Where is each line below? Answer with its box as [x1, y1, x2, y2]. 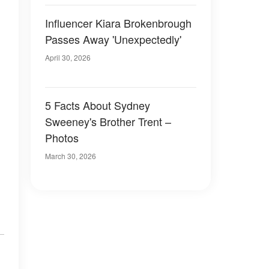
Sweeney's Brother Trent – [45, 113, 171, 129]
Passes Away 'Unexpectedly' [45, 31, 181, 47]
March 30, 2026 [45, 151, 96, 161]
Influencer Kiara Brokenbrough [45, 15, 192, 31]
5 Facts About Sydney [45, 97, 150, 113]
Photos [45, 130, 79, 145]
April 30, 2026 [45, 52, 91, 62]
